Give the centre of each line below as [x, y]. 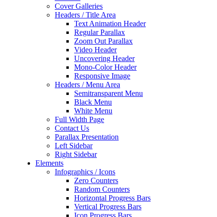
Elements [49, 163]
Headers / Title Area [85, 15]
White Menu [93, 111]
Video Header [95, 50]
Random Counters [102, 189]
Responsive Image [102, 76]
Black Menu [93, 102]
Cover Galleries [79, 6]
